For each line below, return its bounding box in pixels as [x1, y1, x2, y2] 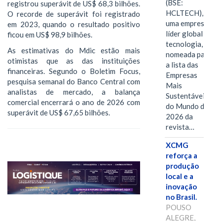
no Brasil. [165, 192, 197, 202]
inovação [165, 182, 197, 191]
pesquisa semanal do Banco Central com [7, 76, 140, 86]
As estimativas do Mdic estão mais [7, 45, 140, 55]
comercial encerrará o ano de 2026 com [7, 97, 140, 107]
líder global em [165, 29, 214, 38]
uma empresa [165, 19, 208, 28]
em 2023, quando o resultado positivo [7, 20, 140, 29]
